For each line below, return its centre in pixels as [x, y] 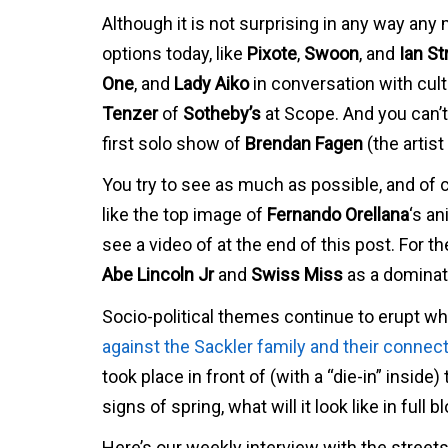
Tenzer [130, 113]
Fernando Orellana [338, 214]
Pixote [272, 53]
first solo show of [173, 143]
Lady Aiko [211, 83]
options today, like [174, 53]
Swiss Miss [297, 274]
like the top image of [184, 214]
